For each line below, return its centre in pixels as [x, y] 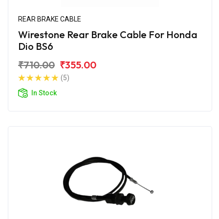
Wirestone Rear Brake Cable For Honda [108, 34]
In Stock [44, 93]
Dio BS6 [36, 46]
